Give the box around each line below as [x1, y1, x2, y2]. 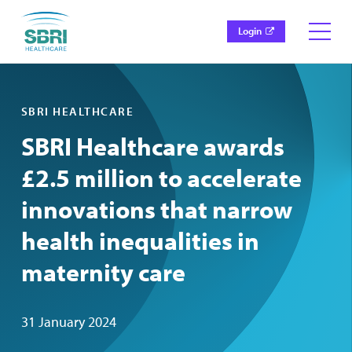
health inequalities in [20, 224, 259, 256]
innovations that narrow [20, 192, 292, 225]
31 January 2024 [20, 312, 116, 331]
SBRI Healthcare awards [20, 130, 284, 162]
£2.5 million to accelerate [20, 161, 302, 193]
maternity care [20, 255, 185, 288]
